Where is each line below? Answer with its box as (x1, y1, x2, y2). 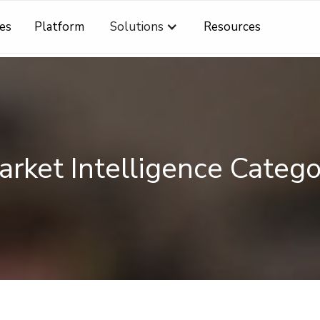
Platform (34, 19, 85, 35)
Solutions (110, 19, 164, 35)
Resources (204, 19, 261, 35)
